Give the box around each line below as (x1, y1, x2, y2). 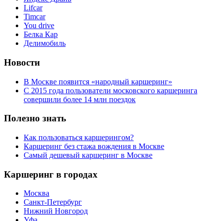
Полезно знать (4, 113, 66, 124)
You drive (24, 21, 54, 30)
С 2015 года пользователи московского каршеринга (24, 86, 197, 95)
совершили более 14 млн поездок (24, 95, 136, 104)
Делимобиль (24, 39, 66, 48)
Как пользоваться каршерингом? (24, 133, 134, 142)
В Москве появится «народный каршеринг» (24, 77, 172, 86)
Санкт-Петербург (24, 198, 82, 207)
